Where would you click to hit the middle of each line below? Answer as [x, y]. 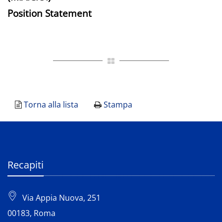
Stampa [118, 105]
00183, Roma [31, 213]
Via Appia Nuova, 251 [61, 198]
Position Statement [51, 13]
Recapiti [26, 165]
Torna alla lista [51, 105]
